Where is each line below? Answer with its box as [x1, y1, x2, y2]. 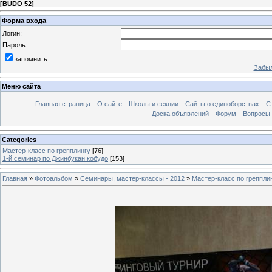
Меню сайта [2, 83, 41, 90]
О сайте [97, 100, 122, 108]
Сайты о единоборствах [185, 100, 259, 108]
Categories [2, 135, 36, 143]
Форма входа [2, 16, 46, 24]
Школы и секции [129, 100, 178, 108]
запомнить [15, 55, 47, 63]
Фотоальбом [35, 174, 73, 182]
